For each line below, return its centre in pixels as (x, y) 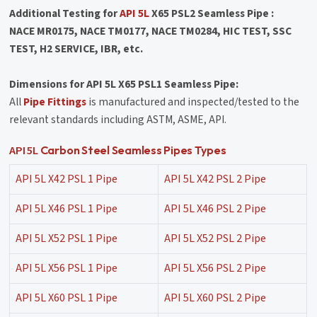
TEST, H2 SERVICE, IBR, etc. (76, 49)
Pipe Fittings (55, 102)
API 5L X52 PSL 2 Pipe (215, 239)
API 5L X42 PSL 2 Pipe (215, 179)
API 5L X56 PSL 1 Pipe (67, 269)
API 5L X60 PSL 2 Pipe (215, 298)
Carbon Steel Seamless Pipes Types (132, 150)
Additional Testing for (65, 14)
